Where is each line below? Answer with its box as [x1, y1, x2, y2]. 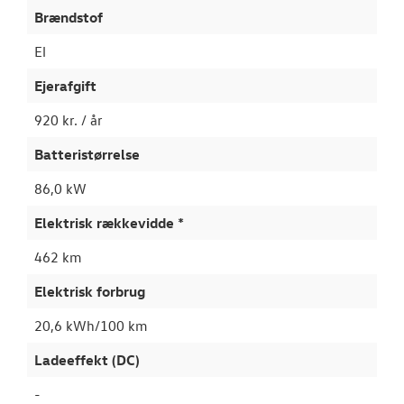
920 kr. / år [34, 111, 103, 129]
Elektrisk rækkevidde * [34, 214, 184, 232]
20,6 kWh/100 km [34, 317, 148, 335]
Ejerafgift [34, 77, 96, 95]
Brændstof [34, 8, 103, 26]
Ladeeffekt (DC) [34, 351, 140, 369]
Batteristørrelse [34, 145, 140, 163]
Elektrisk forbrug [34, 282, 145, 300]
